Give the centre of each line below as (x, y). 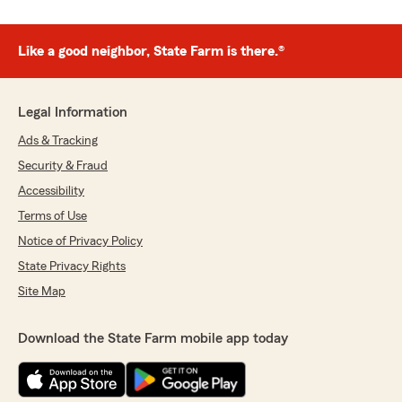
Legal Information (73, 112)
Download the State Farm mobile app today (153, 338)
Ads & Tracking (58, 141)
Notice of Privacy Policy (80, 241)
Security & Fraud (63, 166)
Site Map (42, 292)
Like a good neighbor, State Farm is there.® (151, 51)
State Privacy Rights (72, 267)
